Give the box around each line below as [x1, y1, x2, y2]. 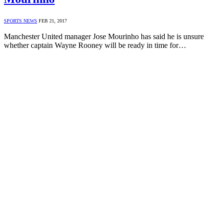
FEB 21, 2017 [39, 18, 67, 23]
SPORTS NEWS [4, 18, 37, 23]
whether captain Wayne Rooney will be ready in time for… [4, 41, 186, 49]
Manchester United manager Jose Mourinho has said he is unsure [4, 32, 204, 41]
